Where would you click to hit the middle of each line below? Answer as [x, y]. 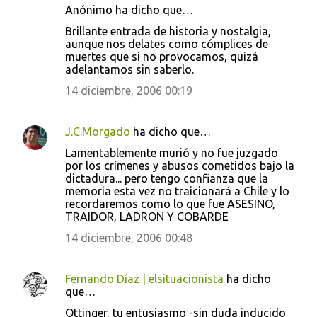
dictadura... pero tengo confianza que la [167, 178]
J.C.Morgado [98, 132]
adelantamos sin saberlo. [129, 69]
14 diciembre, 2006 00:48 [129, 238]
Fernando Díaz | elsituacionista [144, 279]
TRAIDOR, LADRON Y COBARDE [147, 217]
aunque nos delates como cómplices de [167, 44]
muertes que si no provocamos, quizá [162, 57]
